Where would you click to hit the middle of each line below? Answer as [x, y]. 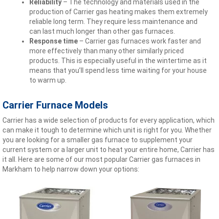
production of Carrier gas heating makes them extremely [119, 12]
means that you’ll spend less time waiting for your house [118, 70]
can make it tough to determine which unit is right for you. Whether [107, 130]
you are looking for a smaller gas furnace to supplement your [98, 140]
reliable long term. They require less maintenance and [113, 22]
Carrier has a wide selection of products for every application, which [109, 120]
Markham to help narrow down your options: [71, 169]
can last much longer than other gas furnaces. [102, 31]
